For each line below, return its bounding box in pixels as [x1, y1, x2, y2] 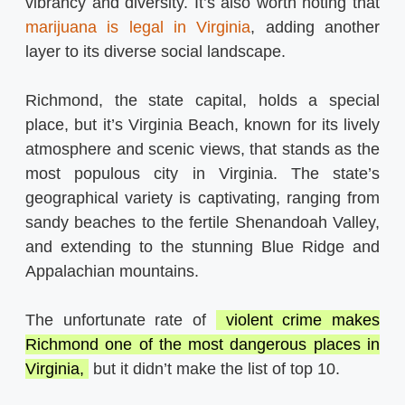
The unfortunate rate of [25, 311, 216, 330]
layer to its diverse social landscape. [25, 42, 286, 61]
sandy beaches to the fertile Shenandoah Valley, [25, 213, 380, 232]
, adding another [250, 18, 381, 37]
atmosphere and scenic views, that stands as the [25, 140, 380, 159]
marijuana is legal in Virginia [25, 18, 251, 37]
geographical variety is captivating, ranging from [25, 189, 380, 208]
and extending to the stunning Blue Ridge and [25, 238, 380, 257]
